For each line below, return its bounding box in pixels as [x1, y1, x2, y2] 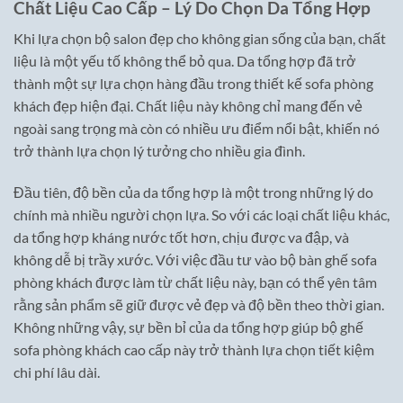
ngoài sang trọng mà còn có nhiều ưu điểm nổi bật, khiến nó [13, 120, 380, 138]
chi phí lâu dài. [13, 363, 100, 381]
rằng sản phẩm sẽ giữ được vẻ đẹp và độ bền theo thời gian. [13, 296, 384, 314]
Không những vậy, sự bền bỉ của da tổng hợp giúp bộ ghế [13, 318, 363, 336]
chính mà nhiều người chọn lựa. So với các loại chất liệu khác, [13, 206, 390, 224]
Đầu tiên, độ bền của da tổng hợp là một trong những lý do [13, 184, 373, 201]
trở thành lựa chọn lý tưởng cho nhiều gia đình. [13, 142, 305, 160]
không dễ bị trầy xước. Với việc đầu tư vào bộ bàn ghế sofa [13, 251, 377, 269]
